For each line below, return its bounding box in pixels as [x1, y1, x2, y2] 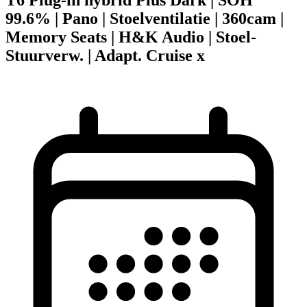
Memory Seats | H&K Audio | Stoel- [5, 27, 256, 46]
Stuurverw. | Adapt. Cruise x [5, 46, 205, 64]
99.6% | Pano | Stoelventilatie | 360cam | [5, 9, 284, 27]
